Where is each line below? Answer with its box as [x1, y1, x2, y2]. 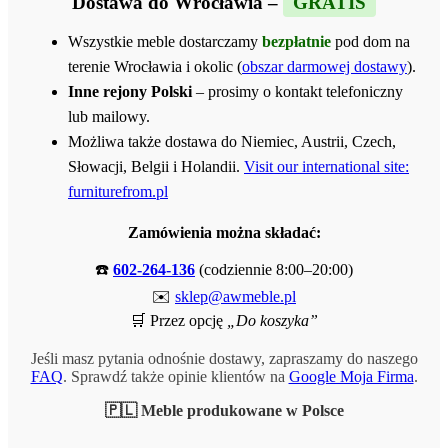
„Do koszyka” [227, 311, 318, 329]
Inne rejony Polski [68, 82, 192, 100]
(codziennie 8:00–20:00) [195, 260, 353, 278]
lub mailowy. [68, 107, 150, 125]
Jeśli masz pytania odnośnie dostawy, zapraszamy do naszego [30, 349, 418, 367]
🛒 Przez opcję [130, 311, 227, 329]
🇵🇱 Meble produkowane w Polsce [104, 401, 344, 419]
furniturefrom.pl [68, 182, 168, 200]
